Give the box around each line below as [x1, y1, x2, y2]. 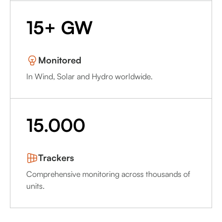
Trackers [38, 152, 74, 164]
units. [26, 181, 45, 191]
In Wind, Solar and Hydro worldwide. [26, 71, 153, 82]
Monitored [38, 55, 81, 66]
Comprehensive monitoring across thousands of [26, 169, 190, 179]
